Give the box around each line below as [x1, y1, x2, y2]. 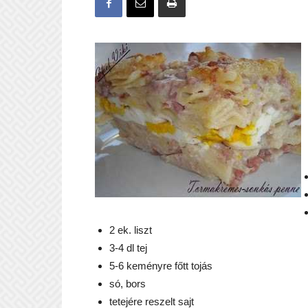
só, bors [109, 278, 146, 289]
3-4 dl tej [109, 242, 147, 254]
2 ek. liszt [109, 224, 152, 236]
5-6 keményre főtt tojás [109, 260, 212, 272]
